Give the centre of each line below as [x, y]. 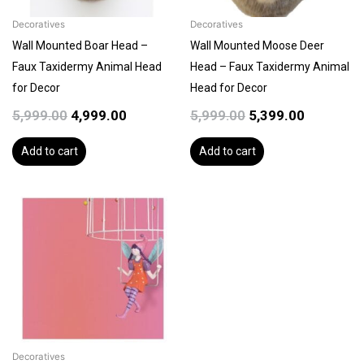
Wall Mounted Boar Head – [80, 46]
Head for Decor [229, 88]
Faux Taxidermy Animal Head [87, 67]
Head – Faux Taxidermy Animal [270, 67]
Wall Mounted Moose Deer [257, 46]
